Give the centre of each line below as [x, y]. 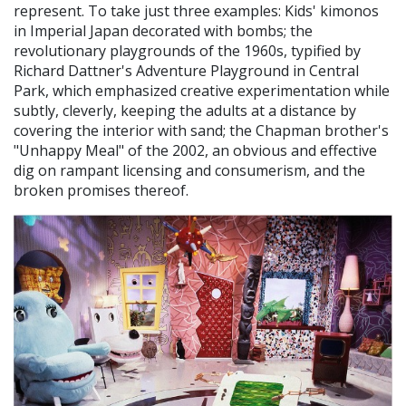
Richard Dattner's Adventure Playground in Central [186, 71]
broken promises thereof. [106, 190]
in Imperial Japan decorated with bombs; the [163, 31]
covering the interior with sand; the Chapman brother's [201, 130]
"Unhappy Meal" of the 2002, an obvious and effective [195, 150]
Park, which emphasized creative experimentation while [202, 91]
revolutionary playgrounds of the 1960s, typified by [187, 51]
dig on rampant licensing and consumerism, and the [189, 170]
